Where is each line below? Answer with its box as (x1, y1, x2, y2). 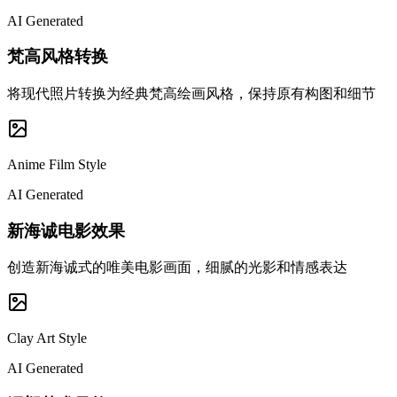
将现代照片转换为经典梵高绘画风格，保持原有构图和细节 (7, 85, 376, 101)
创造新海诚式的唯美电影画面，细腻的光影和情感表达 (7, 260, 347, 276)
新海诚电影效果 (7, 221, 125, 240)
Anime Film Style (7, 156, 106, 172)
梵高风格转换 (7, 47, 108, 66)
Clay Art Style (7, 331, 87, 346)
